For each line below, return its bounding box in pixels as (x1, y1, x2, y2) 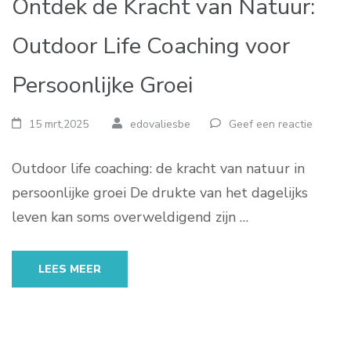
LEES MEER (38, 262, 101, 277)
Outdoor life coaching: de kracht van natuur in (12, 159, 305, 178)
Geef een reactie (228, 117, 313, 132)
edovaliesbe (129, 117, 190, 132)
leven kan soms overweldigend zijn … (12, 208, 248, 226)
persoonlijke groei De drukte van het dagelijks (12, 183, 308, 202)
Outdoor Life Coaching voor (12, 31, 290, 61)
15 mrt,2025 (29, 117, 89, 132)
